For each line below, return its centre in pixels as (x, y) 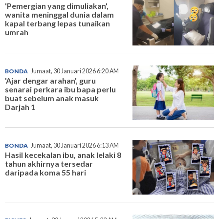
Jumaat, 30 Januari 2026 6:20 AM (75, 71)
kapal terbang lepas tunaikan (57, 23)
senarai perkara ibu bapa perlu (60, 89)
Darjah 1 (20, 107)
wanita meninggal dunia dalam (59, 14)
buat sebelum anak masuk (52, 98)
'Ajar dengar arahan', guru (50, 80)
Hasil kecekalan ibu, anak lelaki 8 (63, 155)
